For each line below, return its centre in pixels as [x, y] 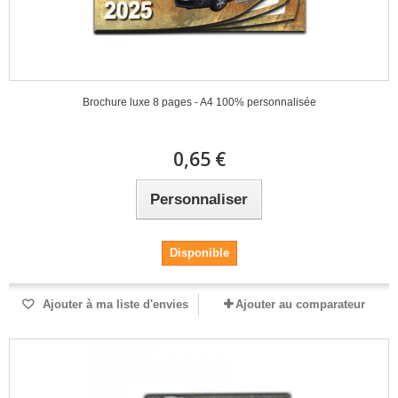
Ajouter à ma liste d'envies [113, 304]
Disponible [199, 253]
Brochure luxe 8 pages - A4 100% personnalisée [199, 102]
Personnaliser [199, 199]
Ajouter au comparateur [300, 304]
